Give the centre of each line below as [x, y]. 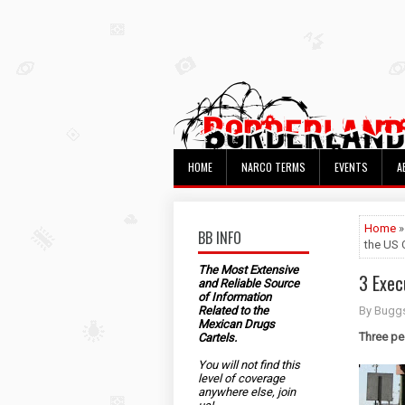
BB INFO [220, 238]
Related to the [233, 311]
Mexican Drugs [236, 324]
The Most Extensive [248, 270]
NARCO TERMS [273, 167]
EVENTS [351, 167]
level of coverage [241, 378]
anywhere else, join [247, 392]
